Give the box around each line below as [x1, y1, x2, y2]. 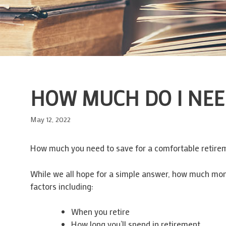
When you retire [71, 206, 130, 217]
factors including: [30, 180, 93, 192]
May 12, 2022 [30, 115, 71, 125]
